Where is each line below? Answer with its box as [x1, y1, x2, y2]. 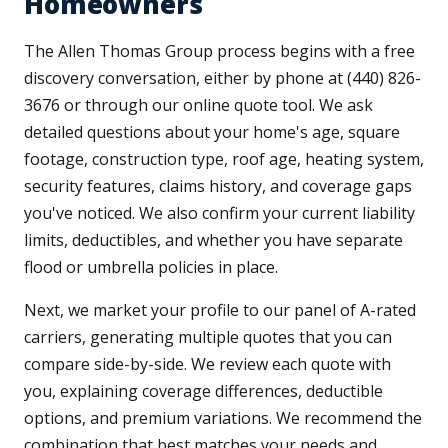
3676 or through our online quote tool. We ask [24, 94, 373, 117]
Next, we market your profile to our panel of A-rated [24, 299, 416, 322]
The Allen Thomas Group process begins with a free [24, 40, 415, 63]
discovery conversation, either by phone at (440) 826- [24, 67, 421, 90]
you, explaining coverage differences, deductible [24, 380, 383, 403]
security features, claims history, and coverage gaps [24, 175, 412, 198]
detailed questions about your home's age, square [24, 121, 400, 144]
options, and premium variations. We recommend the [24, 407, 422, 430]
